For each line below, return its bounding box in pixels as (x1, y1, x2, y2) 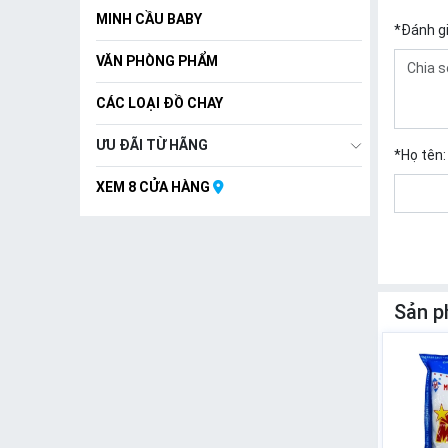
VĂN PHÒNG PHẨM (96, 53, 218, 69)
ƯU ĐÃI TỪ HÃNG (96, 137, 208, 153)
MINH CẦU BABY (96, 11, 202, 27)
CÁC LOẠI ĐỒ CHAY (96, 95, 223, 111)
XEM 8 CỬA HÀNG (96, 179, 213, 195)
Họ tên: (401, 147, 446, 163)
